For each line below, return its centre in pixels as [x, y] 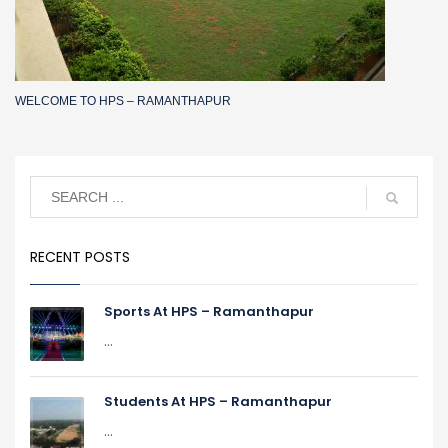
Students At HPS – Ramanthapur [218, 401]
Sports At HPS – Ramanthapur [209, 311]
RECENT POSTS [80, 257]
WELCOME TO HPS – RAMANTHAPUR [123, 101]
